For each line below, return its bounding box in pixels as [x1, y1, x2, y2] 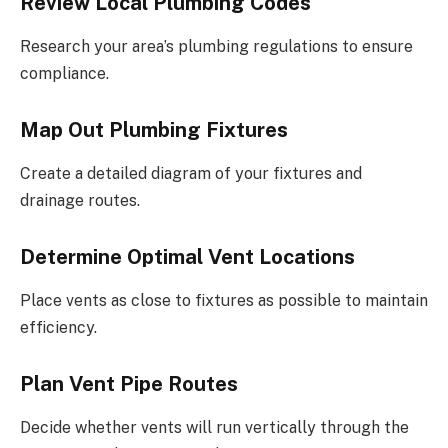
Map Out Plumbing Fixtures [20, 117, 288, 142]
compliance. [20, 64, 109, 84]
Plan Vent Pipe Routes [20, 371, 238, 396]
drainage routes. [20, 191, 140, 211]
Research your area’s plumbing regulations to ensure [20, 37, 413, 57]
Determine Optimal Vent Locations [20, 244, 355, 269]
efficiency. [20, 318, 97, 338]
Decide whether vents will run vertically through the [20, 418, 409, 438]
